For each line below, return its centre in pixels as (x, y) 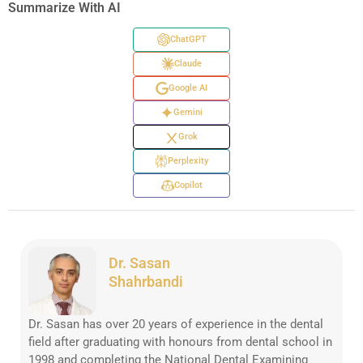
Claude (188, 64)
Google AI (188, 88)
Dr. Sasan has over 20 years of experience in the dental (176, 324)
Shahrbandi (145, 281)
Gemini (188, 113)
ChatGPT (188, 40)
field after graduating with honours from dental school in (180, 342)
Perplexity (188, 161)
